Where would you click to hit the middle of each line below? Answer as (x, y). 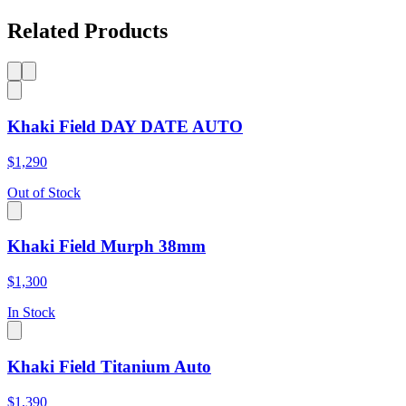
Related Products (87, 31)
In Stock (31, 313)
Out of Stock (44, 192)
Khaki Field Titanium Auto (109, 366)
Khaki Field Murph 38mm (106, 246)
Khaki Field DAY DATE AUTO (125, 126)
